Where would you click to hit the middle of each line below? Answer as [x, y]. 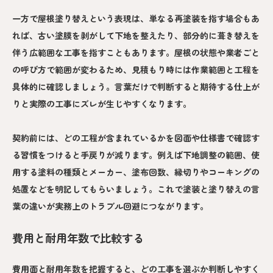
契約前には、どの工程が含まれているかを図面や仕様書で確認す [136, 137]
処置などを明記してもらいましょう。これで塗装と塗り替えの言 [136, 189]
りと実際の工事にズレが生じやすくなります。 [102, 103]
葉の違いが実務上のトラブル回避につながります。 [110, 206]
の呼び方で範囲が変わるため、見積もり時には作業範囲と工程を [136, 69]
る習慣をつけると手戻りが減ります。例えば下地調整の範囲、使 [136, 154]
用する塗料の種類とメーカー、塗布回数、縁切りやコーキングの [136, 172]
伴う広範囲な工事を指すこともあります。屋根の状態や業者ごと [136, 52]
